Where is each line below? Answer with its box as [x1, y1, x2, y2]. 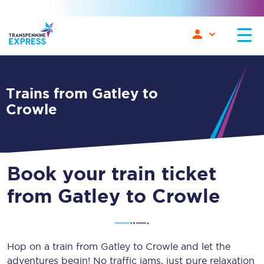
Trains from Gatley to [6, 85, 15, 101]
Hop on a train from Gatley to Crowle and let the [7, 241, 230, 252]
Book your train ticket [7, 163, 216, 184]
